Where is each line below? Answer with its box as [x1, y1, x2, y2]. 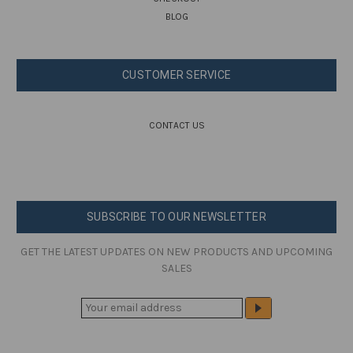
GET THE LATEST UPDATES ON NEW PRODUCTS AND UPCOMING [20, 244, 333, 258]
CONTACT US [148, 119, 205, 131]
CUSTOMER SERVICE [122, 68, 231, 81]
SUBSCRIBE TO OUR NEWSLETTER [87, 210, 266, 223]
